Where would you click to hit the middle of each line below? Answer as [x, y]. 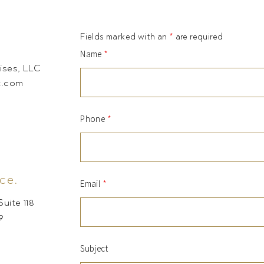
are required [198, 37]
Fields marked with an [125, 37]
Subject [94, 248]
